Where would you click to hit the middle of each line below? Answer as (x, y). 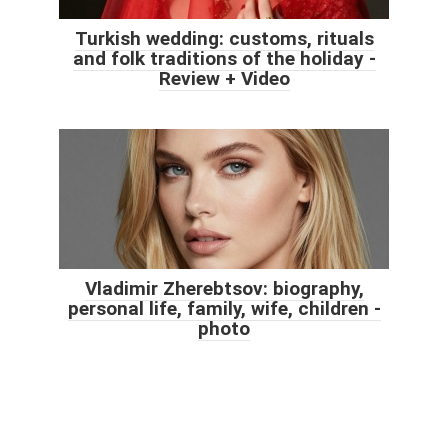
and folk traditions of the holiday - (224, 58)
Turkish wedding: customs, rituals (224, 38)
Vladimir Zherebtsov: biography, (224, 288)
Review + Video (224, 78)
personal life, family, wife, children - (224, 308)
